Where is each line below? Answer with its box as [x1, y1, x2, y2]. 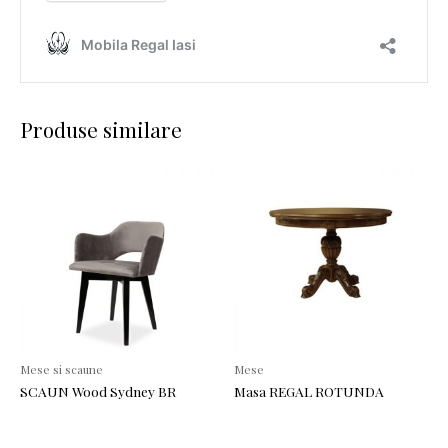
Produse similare [20, 116, 182, 144]
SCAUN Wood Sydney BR [20, 382, 176, 401]
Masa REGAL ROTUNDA [234, 382, 384, 401]
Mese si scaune [20, 361, 103, 378]
